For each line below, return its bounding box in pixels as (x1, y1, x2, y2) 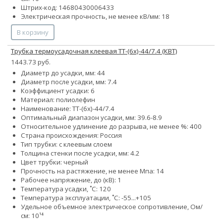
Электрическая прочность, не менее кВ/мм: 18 (21, 12, 169, 21)
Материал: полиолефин (21, 95, 95, 105)
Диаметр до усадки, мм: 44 (21, 68, 105, 78)
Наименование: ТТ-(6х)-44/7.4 (21, 104, 114, 113)
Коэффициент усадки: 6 (21, 86, 95, 96)
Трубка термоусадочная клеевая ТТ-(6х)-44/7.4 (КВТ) (11, 47, 177, 56)
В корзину (17, 28, 49, 37)
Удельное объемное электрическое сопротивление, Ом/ (21, 202, 203, 212)
